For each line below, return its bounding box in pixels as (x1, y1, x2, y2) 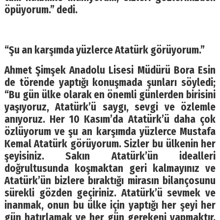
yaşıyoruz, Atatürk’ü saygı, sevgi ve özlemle (4, 101, 216, 113)
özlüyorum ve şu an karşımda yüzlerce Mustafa (4, 125, 216, 138)
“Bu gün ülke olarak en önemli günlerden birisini (4, 88, 216, 101)
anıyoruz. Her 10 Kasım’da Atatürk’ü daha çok (4, 113, 216, 126)
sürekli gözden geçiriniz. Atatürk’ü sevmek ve (4, 187, 216, 199)
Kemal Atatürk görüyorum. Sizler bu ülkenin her (4, 137, 216, 150)
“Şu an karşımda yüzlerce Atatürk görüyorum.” (4, 44, 205, 56)
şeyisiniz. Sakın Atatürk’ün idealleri (4, 150, 216, 163)
